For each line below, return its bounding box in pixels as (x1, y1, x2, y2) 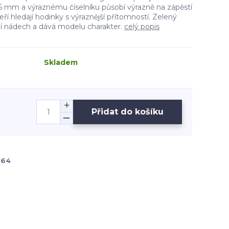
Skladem (44, 58, 78, 67)
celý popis (124, 22, 159, 31)
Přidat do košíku (91, 106, 164, 117)
